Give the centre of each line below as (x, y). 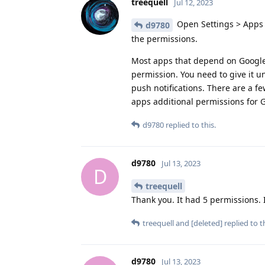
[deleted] (207, 223)
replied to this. (190, 125)
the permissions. (164, 38)
